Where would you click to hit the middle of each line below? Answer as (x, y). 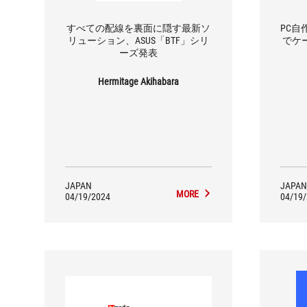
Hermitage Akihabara (138, 81)
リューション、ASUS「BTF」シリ (138, 40)
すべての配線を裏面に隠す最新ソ (138, 28)
